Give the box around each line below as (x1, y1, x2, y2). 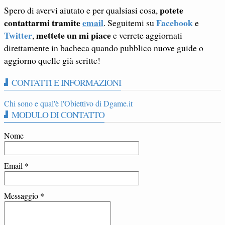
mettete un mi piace (36, 29, 111, 42)
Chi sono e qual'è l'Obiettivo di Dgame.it (4, 98, 133, 109)
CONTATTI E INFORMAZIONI (12, 76, 121, 89)
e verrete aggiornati (111, 29, 182, 42)
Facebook (156, 16, 193, 30)
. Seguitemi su (103, 17, 156, 29)
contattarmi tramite (4, 16, 82, 30)
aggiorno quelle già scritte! (4, 54, 100, 67)
